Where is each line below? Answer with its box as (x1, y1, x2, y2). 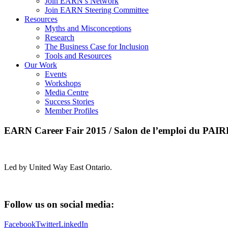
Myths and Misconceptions (45, 23, 131, 33)
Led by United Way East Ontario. (4, 163, 112, 172)
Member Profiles (45, 106, 98, 115)
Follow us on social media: (4, 199, 114, 210)
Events (45, 69, 67, 78)
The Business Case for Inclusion (45, 42, 149, 51)
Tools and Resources (45, 51, 111, 60)
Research (45, 33, 74, 42)
